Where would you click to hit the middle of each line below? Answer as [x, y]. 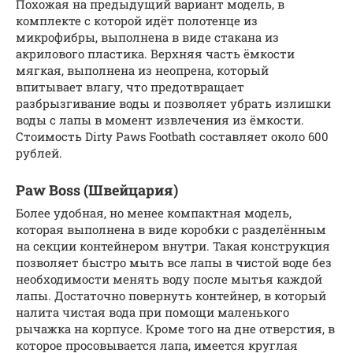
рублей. [39, 152]
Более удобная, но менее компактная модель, [154, 212]
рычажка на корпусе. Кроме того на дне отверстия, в [175, 328]
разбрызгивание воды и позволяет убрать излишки [173, 103]
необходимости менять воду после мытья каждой [169, 279]
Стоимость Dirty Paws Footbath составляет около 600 [172, 136]
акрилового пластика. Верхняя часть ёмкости [155, 53]
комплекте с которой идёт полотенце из [137, 20]
